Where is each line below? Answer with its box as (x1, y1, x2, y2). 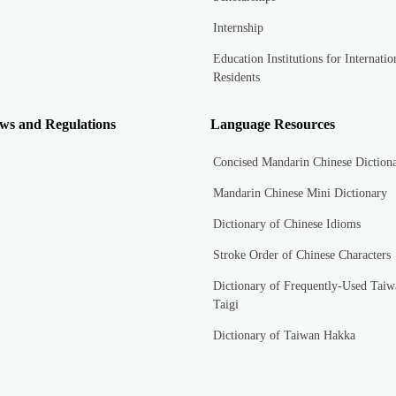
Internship (212, 21, 263, 35)
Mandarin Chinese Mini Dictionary (212, 187, 387, 201)
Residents (212, 71, 260, 85)
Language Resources (210, 117, 335, 133)
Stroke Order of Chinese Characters (212, 248, 391, 263)
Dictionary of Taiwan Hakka (212, 329, 355, 343)
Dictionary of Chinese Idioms (212, 217, 361, 232)
